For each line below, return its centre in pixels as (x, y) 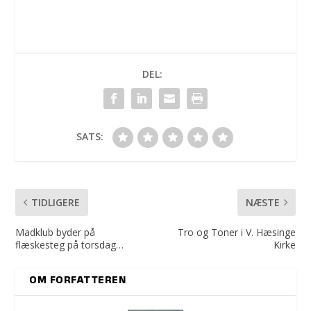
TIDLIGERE (56, 202)
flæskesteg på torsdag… (70, 244)
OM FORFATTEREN (78, 281)
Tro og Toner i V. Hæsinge (236, 232)
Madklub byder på (56, 232)
